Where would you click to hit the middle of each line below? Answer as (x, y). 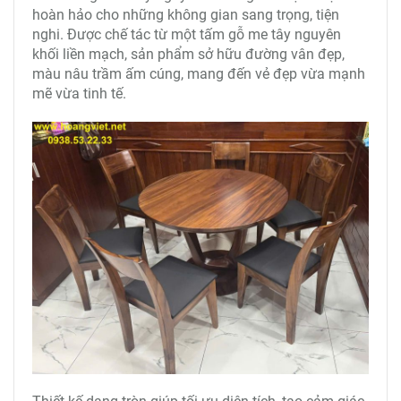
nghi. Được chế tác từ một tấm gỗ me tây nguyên (187, 34)
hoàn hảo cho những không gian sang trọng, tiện (186, 15)
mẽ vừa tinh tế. (79, 94)
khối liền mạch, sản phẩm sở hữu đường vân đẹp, (188, 54)
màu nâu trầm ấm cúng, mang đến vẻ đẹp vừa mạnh (199, 74)
